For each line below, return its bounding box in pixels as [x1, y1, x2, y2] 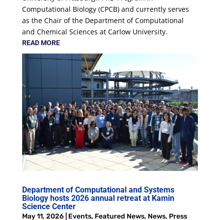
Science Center [22, 201, 76, 211]
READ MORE [22, 38, 60, 47]
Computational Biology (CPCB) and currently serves [22, 4, 189, 14]
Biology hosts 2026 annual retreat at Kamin [22, 193, 174, 203]
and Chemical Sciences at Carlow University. [22, 27, 169, 36]
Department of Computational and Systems [22, 185, 174, 194]
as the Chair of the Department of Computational [22, 15, 184, 25]
